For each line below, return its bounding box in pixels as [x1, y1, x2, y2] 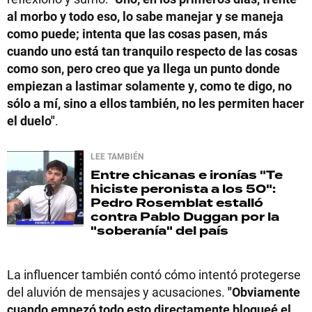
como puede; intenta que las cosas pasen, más [7, 24, 267, 42]
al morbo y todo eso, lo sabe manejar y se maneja [7, 7, 283, 24]
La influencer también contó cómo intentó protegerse [7, 265, 301, 283]
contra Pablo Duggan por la [91, 208, 279, 226]
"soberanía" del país [91, 221, 228, 240]
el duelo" [7, 111, 55, 129]
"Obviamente [228, 283, 300, 300]
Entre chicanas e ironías [91, 166, 257, 184]
